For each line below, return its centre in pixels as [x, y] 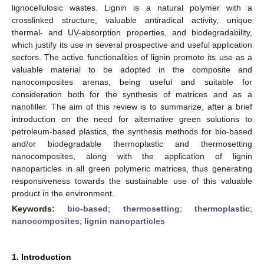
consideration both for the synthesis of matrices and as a [132, 94]
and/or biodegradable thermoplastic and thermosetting [132, 143]
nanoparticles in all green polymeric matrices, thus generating [132, 168]
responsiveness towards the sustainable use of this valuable [132, 181]
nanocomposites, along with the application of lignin [132, 156]
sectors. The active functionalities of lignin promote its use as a [132, 57]
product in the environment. [63, 193]
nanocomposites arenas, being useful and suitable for [132, 82]
